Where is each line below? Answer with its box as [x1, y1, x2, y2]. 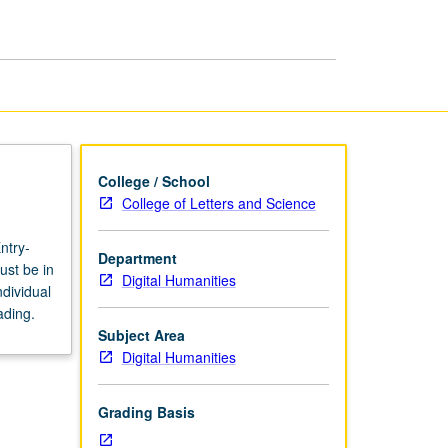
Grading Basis [97, 401, 195, 422]
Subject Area [97, 324, 185, 345]
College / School [97, 170, 210, 191]
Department [97, 247, 177, 268]
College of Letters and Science [121, 192, 316, 213]
